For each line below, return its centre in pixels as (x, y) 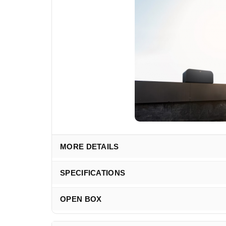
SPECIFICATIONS (93, 173)
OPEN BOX (81, 199)
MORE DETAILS (90, 147)
